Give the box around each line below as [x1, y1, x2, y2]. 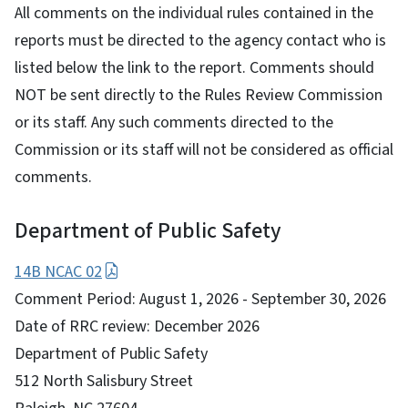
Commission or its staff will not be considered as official [15, 138, 393, 161]
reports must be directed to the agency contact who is [15, 28, 386, 52]
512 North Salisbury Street [15, 369, 197, 393]
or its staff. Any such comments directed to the [15, 110, 333, 134]
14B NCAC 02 [15, 260, 102, 283]
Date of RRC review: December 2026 [15, 314, 260, 338]
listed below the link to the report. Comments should [15, 56, 374, 79]
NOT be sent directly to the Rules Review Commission [15, 83, 382, 107]
